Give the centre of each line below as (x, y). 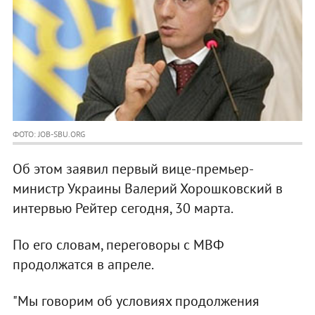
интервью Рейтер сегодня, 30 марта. (123, 208)
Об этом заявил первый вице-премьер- (133, 169)
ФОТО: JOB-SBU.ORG (49, 134)
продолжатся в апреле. (83, 265)
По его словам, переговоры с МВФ (118, 245)
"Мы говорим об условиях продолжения (136, 301)
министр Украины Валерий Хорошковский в (147, 189)
